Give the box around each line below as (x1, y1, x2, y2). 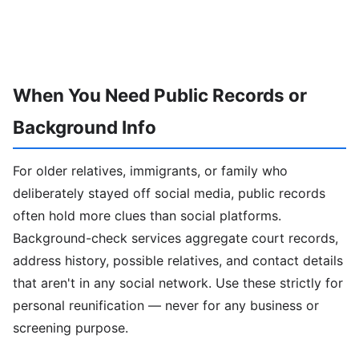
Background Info (13, 116, 156, 138)
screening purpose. (13, 319, 128, 336)
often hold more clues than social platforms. (13, 207, 281, 224)
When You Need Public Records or (13, 84, 307, 106)
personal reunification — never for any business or (13, 296, 319, 313)
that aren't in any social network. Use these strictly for (13, 274, 343, 291)
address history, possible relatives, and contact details (13, 252, 343, 268)
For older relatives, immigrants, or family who (13, 162, 288, 179)
